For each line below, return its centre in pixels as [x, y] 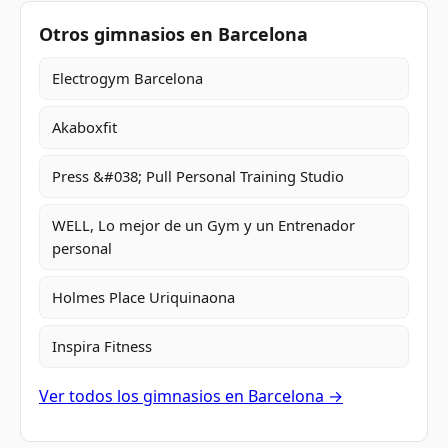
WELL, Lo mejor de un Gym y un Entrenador [203, 225]
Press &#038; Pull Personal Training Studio [198, 176]
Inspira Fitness [102, 346]
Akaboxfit [84, 127]
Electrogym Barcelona [127, 78]
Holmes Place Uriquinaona [143, 297]
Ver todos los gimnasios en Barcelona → [191, 396]
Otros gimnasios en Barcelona [173, 34]
